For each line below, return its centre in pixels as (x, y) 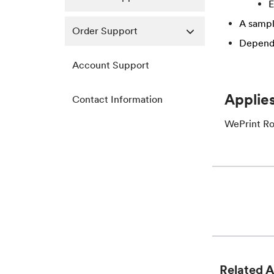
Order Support (105, 31)
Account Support (111, 65)
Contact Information (117, 99)
